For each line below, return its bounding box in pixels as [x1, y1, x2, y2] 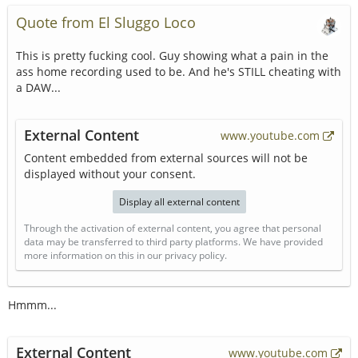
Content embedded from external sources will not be [24, 150, 308, 165]
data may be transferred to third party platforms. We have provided [24, 235, 323, 249]
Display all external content [118, 195, 240, 209]
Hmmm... [8, 297, 57, 312]
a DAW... [16, 80, 61, 95]
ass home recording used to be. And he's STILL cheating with [16, 64, 341, 79]
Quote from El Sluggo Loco [16, 13, 196, 32]
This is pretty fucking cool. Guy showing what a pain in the [16, 48, 328, 63]
